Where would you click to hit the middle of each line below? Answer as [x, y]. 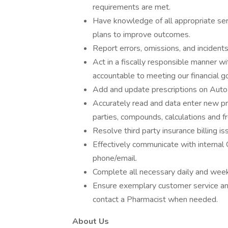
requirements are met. [132, 7]
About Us [91, 221]
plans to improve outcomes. [141, 35]
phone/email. [115, 158]
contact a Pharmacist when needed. [155, 199]
